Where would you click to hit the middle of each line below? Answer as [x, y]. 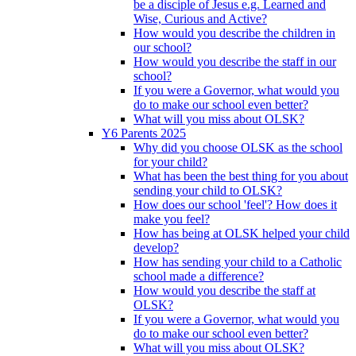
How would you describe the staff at [224, 291]
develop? [156, 248]
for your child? [170, 162]
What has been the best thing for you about [241, 176]
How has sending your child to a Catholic [238, 262]
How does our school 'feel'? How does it [235, 205]
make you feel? [172, 219]
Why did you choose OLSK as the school [238, 148]
